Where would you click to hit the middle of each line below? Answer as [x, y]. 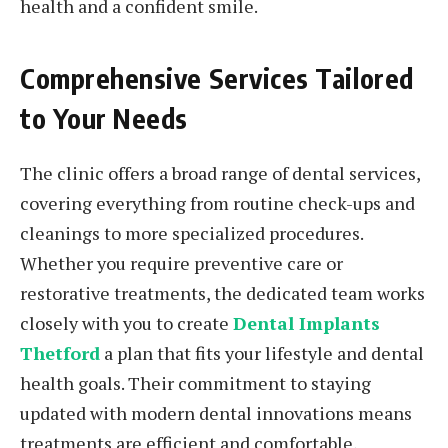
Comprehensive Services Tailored [217, 77]
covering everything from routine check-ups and [217, 203]
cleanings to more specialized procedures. [191, 233]
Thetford [60, 353]
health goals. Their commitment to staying [195, 383]
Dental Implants [306, 323]
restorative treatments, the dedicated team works [222, 293]
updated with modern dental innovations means [216, 413]
